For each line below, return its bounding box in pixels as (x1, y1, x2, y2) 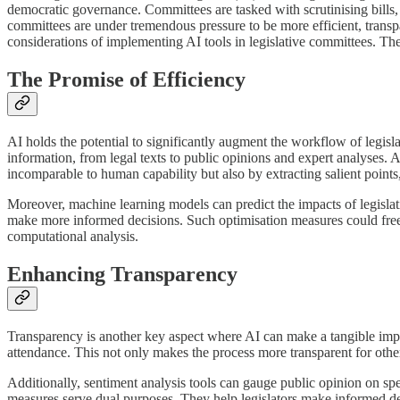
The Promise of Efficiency (7, 68, 246, 92)
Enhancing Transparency (7, 262, 237, 287)
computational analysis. (7, 229, 138, 245)
